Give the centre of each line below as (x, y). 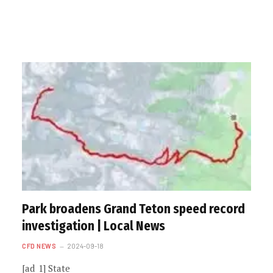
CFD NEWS (39, 246)
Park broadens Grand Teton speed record (133, 209)
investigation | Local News (94, 226)
